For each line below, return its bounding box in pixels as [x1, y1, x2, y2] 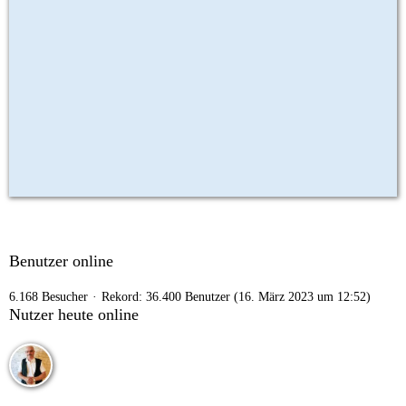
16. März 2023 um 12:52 [238, 290, 366, 304]
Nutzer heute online [9, 305, 139, 324]
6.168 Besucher [9, 290, 88, 304]
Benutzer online [9, 252, 113, 270]
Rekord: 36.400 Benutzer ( [101, 290, 238, 304]
